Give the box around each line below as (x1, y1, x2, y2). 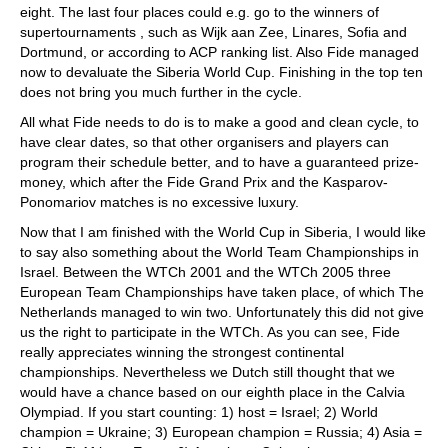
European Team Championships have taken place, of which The (20, 283, 424, 300)
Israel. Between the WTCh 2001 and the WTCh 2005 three (20, 263, 391, 280)
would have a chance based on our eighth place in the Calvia (20, 383, 405, 400)
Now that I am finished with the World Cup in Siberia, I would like (20, 223, 426, 240)
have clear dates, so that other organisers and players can (20, 133, 389, 150)
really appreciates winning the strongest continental (20, 343, 344, 360)
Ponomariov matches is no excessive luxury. (20, 193, 299, 210)
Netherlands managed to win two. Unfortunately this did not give (20, 303, 424, 320)
